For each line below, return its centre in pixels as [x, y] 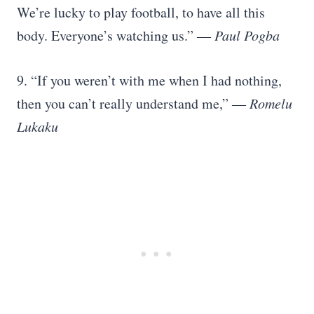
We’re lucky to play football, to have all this [141, 12]
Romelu [269, 103]
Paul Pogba [245, 35]
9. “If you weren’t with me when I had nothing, [149, 80]
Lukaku [37, 126]
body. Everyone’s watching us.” [107, 35]
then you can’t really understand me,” [124, 103]
